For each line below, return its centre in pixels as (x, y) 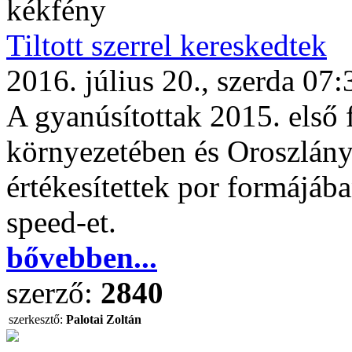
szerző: (53, 293)
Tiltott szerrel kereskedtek (167, 45)
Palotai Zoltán (104, 319)
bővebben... (82, 257)
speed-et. (61, 222)
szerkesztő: (36, 319)
